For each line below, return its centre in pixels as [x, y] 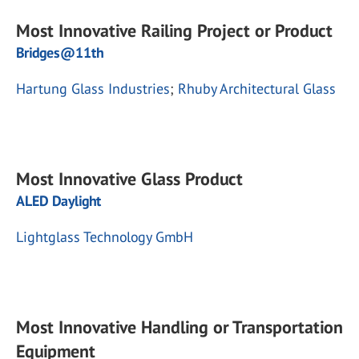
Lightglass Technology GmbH [105, 237]
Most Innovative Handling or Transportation [179, 327]
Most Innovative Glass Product [129, 179]
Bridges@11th [60, 52]
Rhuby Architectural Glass [257, 89]
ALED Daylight [58, 201]
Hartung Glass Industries [93, 89]
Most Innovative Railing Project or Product [174, 30]
